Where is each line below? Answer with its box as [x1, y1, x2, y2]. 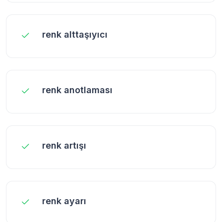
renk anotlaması [42, 84, 112, 95]
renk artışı [42, 140, 86, 151]
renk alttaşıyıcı [42, 29, 108, 40]
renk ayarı [42, 195, 86, 206]
